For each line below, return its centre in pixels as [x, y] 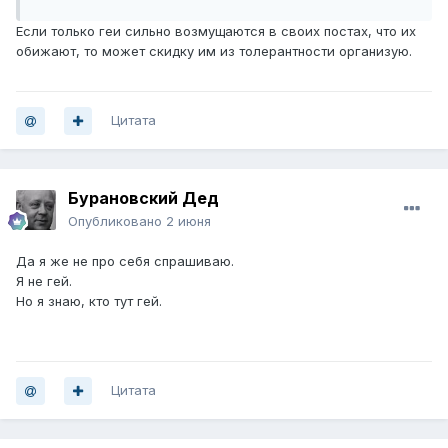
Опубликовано [117, 221]
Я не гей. [44, 281]
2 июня [188, 221]
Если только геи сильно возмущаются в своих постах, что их [216, 31]
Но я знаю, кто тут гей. [89, 301]
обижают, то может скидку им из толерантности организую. [214, 51]
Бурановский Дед [143, 198]
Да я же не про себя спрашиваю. [125, 261]
